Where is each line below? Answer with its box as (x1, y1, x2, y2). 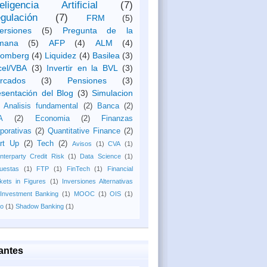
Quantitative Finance (48, 127, 120, 135)
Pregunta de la (62, 26, 133, 35)
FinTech (66, 165, 90, 172)
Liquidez (45, 51, 77, 60)
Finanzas (101, 114, 133, 123)
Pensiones (67, 76, 107, 85)
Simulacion (92, 88, 133, 98)
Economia (35, 114, 70, 123)
